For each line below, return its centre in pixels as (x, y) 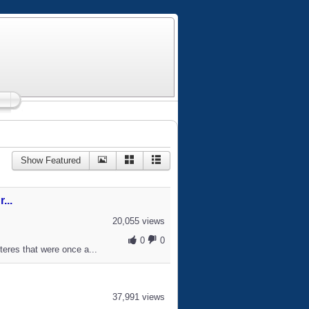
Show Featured (50, 160)
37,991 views (138, 297)
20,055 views (138, 221)
